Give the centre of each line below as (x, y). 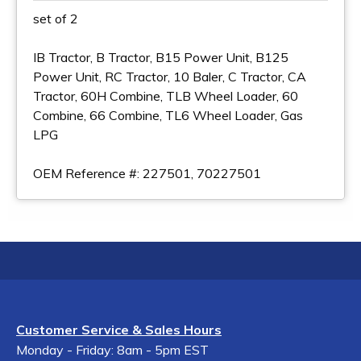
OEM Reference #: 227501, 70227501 (147, 173)
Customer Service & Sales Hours (119, 330)
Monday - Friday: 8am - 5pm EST (112, 350)
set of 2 (56, 19)
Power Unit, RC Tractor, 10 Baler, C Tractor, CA (170, 77)
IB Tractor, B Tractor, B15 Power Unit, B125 (161, 57)
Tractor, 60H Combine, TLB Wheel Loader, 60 (166, 96)
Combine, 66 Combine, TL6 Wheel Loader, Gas (168, 115)
